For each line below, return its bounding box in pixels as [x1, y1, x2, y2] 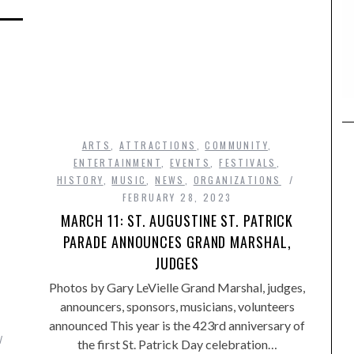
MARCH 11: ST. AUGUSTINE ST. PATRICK [60, 209, 294, 231]
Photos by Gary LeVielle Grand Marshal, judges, [49, 279, 305, 295]
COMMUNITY [205, 137, 268, 152]
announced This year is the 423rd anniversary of [49, 317, 305, 333]
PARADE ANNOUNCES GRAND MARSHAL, [62, 231, 292, 252]
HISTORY [56, 172, 104, 186]
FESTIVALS [219, 155, 277, 169]
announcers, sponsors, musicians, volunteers [59, 298, 295, 314]
